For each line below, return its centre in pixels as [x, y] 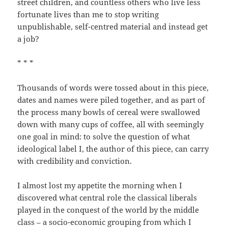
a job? [28, 39]
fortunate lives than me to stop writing [88, 15]
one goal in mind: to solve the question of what [104, 137]
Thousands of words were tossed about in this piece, [113, 88]
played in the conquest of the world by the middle [108, 210]
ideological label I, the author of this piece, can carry [113, 149]
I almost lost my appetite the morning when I [100, 186]
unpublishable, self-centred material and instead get [113, 27]
